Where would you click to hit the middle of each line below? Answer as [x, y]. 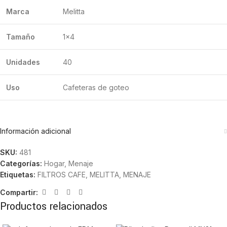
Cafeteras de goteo [96, 88]
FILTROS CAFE [62, 175]
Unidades [23, 62]
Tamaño [21, 37]
